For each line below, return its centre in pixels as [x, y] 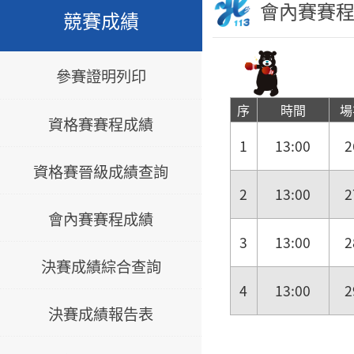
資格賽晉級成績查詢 [101, 171]
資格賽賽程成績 [101, 124]
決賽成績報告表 [101, 313]
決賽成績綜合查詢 [101, 266]
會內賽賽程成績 [101, 218]
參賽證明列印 [101, 75]
